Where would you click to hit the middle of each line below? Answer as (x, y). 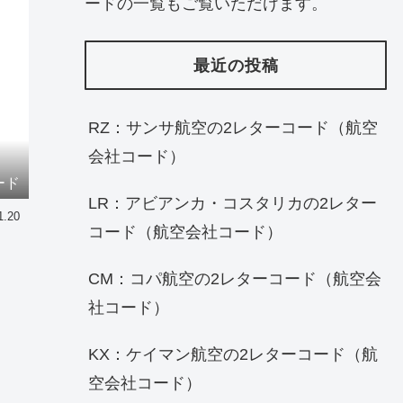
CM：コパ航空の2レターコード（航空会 (235, 279)
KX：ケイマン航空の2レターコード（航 (233, 355)
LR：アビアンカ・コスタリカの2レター (233, 204)
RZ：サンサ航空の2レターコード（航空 (233, 128)
